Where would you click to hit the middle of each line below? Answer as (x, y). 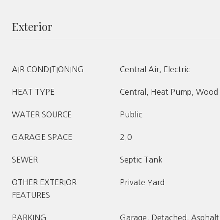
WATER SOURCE (42, 114)
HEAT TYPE (33, 92)
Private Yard (142, 182)
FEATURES (31, 195)
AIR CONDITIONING (48, 69)
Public (131, 114)
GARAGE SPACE (42, 137)
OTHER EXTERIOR (44, 182)
